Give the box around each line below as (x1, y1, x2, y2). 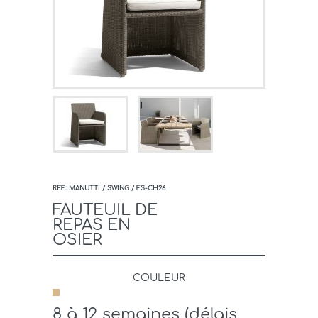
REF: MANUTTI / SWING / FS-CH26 (53, 185, 165, 192)
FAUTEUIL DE (53, 202, 158, 219)
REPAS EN (53, 216, 131, 234)
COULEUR (133, 273, 185, 284)
